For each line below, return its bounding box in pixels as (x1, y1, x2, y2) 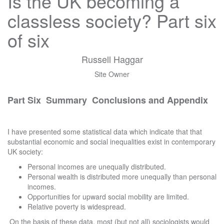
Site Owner (94, 69, 129, 79)
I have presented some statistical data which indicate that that (7, 126, 202, 136)
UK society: (7, 146, 43, 156)
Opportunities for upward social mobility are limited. (27, 191, 189, 201)
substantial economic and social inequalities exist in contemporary (7, 136, 215, 146)
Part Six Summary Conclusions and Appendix (7, 93, 210, 106)
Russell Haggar (81, 52, 143, 65)
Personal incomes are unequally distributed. (27, 161, 166, 171)
